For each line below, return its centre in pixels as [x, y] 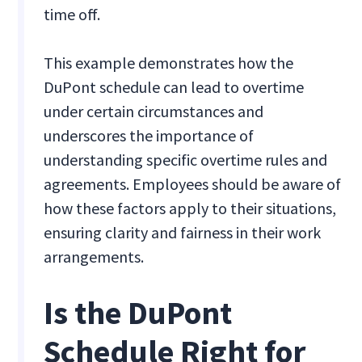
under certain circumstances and [154, 112]
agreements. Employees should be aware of [193, 184]
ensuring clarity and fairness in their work [183, 233]
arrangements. [94, 257]
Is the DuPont [138, 313]
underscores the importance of [149, 136]
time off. [72, 15]
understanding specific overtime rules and [186, 160]
